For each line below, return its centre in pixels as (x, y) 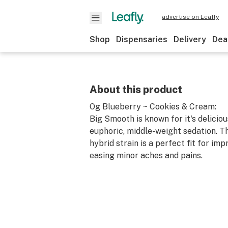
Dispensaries (142, 39)
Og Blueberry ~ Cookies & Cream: (153, 107)
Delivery (190, 39)
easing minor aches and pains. (146, 155)
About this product (136, 90)
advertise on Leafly (190, 17)
